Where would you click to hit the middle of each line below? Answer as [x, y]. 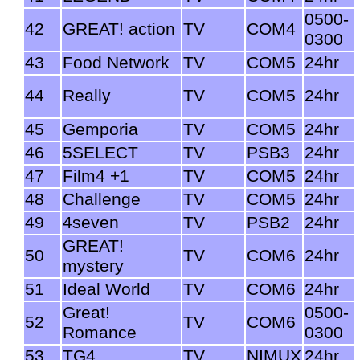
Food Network [116, 62]
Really [87, 95]
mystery [93, 266]
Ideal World [106, 289]
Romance [100, 332]
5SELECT [100, 152]
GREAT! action [119, 29]
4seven [91, 222]
